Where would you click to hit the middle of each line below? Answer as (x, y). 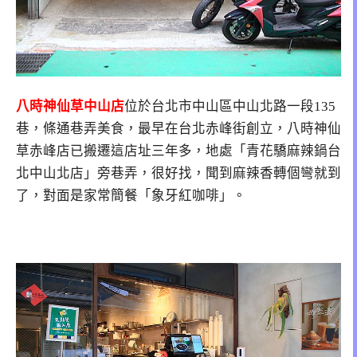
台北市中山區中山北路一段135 (243, 106)
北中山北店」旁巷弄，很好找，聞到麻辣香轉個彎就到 (178, 173)
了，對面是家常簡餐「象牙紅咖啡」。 (131, 195)
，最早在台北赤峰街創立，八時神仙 (233, 128)
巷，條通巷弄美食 (70, 128)
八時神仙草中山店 (70, 106)
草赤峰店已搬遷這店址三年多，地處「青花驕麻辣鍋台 (178, 151)
